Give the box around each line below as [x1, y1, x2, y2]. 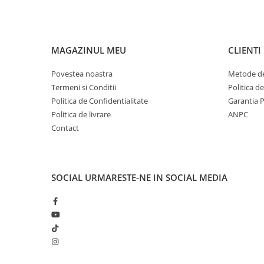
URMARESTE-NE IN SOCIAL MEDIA [85, 171, 227, 183]
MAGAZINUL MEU [51, 44, 126, 56]
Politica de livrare [51, 108, 111, 120]
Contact [51, 122, 79, 133]
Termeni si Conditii [51, 81, 116, 93]
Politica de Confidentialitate [51, 95, 148, 106]
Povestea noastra [51, 68, 113, 79]
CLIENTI [228, 44, 261, 56]
